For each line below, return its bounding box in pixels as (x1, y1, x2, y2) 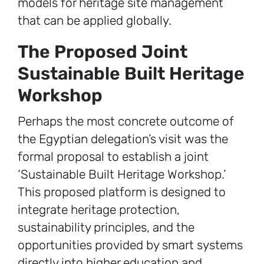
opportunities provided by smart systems (18, 237, 243, 253)
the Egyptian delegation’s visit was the (18, 131, 228, 147)
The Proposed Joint (18, 41, 187, 63)
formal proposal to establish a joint (18, 149, 209, 164)
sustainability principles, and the (18, 220, 194, 235)
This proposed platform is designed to (18, 184, 226, 200)
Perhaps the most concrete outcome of (18, 114, 234, 129)
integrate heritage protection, (18, 202, 180, 217)
